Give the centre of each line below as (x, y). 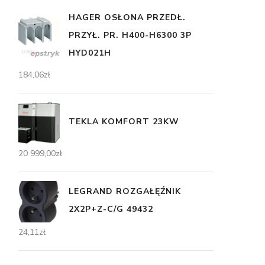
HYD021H (90, 53)
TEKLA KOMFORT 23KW (124, 121)
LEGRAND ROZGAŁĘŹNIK (125, 191)
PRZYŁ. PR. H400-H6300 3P (130, 35)
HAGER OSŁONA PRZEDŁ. (127, 17)
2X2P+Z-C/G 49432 (111, 209)
